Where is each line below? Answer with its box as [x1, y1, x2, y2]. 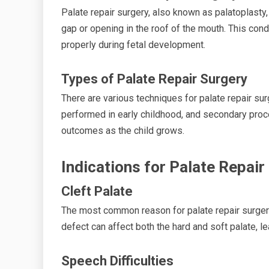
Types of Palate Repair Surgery [61, 71, 247, 86]
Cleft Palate [61, 183, 133, 199]
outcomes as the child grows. [61, 124, 184, 136]
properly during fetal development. [61, 38, 205, 50]
